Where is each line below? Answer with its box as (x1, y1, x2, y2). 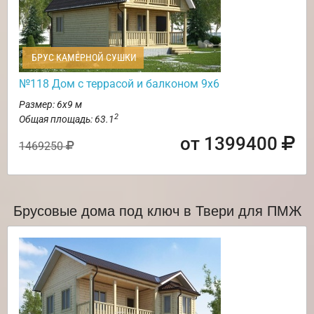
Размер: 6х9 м (19, 99, 82, 111)
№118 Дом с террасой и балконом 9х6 (19, 77, 219, 91)
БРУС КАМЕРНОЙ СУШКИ (29, 52, 137, 64)
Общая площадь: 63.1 (19, 114, 114, 125)
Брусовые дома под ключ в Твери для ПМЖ (13, 200, 301, 221)
